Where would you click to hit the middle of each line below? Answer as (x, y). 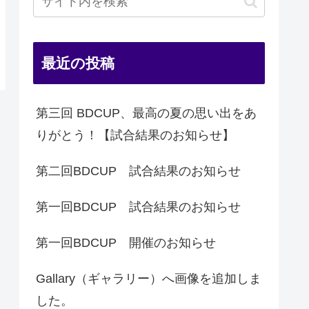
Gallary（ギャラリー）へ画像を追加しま (149, 279)
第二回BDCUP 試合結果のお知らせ (138, 171)
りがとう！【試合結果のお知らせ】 (135, 136)
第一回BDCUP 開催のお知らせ (126, 243)
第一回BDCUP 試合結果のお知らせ (138, 207)
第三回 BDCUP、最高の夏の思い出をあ (146, 113)
